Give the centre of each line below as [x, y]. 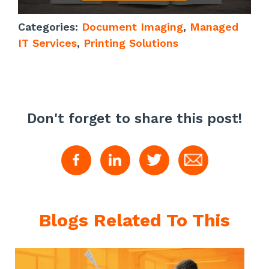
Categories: [50, 26]
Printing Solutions [131, 43]
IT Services [47, 43]
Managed [214, 26]
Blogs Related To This [134, 220]
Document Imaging [132, 26]
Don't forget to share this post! [134, 118]
